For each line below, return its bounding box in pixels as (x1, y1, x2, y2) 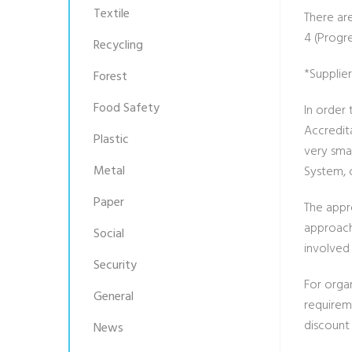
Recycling (93, 35, 143, 56)
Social (93, 224, 124, 244)
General (93, 287, 134, 307)
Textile (93, 4, 130, 24)
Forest (93, 67, 127, 87)
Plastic (93, 130, 129, 150)
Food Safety (93, 98, 159, 119)
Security (93, 255, 137, 276)
